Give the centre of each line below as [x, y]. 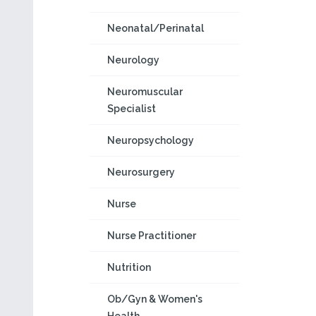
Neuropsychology [151, 140]
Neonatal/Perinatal [156, 28]
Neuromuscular [145, 92]
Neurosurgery [141, 172]
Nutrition [129, 267]
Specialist [132, 109]
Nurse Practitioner [152, 236]
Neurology [133, 60]
